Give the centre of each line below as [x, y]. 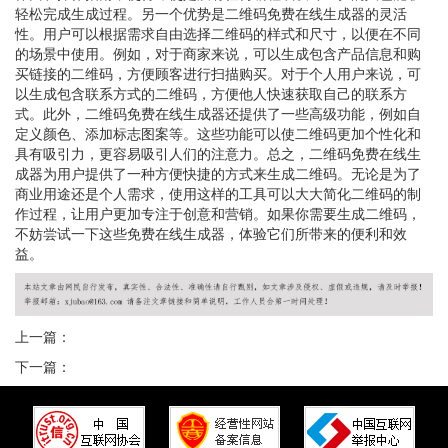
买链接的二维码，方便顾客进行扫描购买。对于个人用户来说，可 [218, 73]
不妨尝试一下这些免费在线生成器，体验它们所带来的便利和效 [211, 233]
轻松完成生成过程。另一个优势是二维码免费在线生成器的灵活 [211, 13]
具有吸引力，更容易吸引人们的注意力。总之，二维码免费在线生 [218, 153]
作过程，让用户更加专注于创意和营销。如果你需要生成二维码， [218, 213]
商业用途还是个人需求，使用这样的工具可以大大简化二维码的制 [218, 193]
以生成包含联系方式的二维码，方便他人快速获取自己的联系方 [211, 93]
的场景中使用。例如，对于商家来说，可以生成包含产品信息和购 [218, 53]
